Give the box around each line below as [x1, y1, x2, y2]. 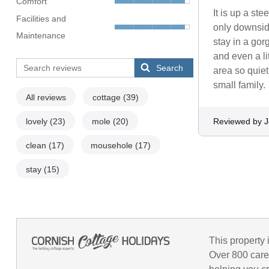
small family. [213, 80, 265, 91]
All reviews [25, 92, 66, 103]
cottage [92, 92, 123, 103]
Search [156, 63, 184, 73]
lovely [25, 116, 50, 127]
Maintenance [16, 31, 65, 41]
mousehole [90, 141, 135, 151]
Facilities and [16, 14, 66, 24]
